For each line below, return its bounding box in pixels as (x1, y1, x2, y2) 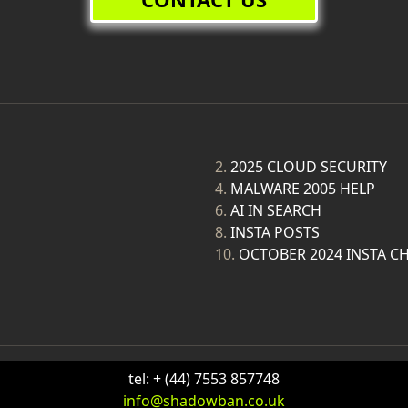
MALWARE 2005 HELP (230, 178, 375, 199)
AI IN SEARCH (230, 200, 321, 220)
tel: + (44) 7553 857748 (128, 369, 280, 389)
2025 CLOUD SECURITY (230, 157, 387, 177)
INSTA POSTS (230, 222, 320, 242)
